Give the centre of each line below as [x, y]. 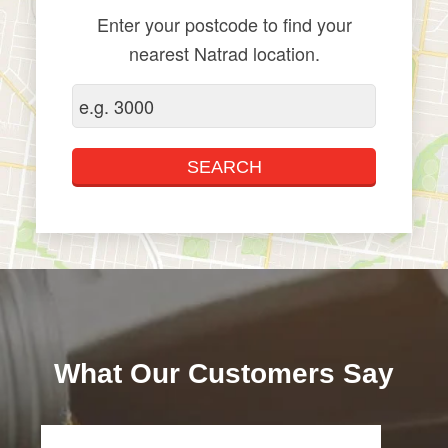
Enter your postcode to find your [224, 24]
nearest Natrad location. [224, 53]
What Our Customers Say [223, 373]
